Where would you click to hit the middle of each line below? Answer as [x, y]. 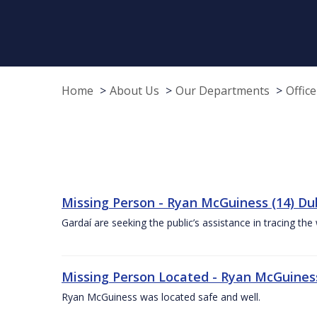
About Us [134, 90]
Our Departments [223, 90]
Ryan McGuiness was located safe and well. [161, 296]
